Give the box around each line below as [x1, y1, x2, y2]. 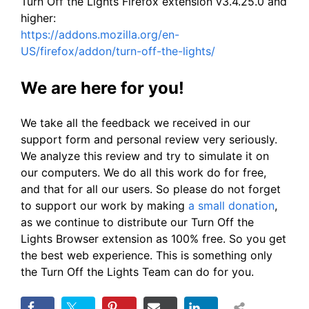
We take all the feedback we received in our [21, 115, 250, 130]
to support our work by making [21, 198, 188, 212]
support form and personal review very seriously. [21, 132, 277, 146]
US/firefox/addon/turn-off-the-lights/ [21, 43, 215, 58]
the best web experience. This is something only [21, 248, 272, 262]
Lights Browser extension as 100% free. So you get [21, 231, 286, 246]
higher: [21, 10, 56, 25]
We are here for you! [21, 77, 184, 98]
